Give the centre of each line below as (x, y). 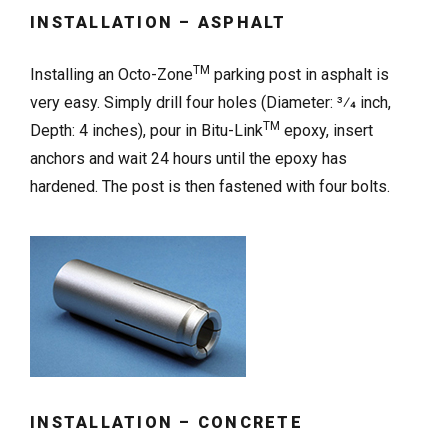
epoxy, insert (326, 131)
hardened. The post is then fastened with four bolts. (210, 187)
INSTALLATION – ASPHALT (158, 23)
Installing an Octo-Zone (111, 75)
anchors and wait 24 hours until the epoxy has (188, 159)
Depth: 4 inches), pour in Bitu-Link (146, 131)
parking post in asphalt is (299, 75)
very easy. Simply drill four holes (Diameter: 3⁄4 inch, (210, 103)
